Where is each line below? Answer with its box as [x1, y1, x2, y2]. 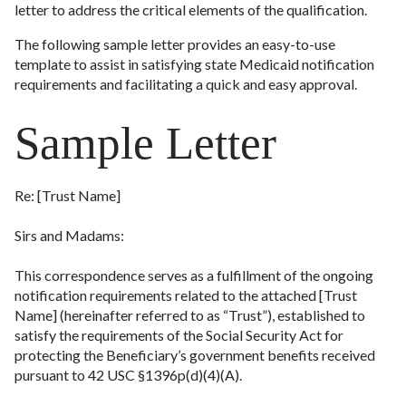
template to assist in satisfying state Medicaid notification [14, 55, 374, 72]
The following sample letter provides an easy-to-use [14, 35, 335, 53]
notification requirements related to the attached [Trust [14, 286, 357, 304]
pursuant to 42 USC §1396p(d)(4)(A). [14, 366, 242, 383]
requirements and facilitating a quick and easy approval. [14, 75, 357, 92]
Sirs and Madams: [14, 227, 124, 244]
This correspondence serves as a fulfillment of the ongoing [14, 266, 373, 284]
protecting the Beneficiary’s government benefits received [14, 346, 375, 363]
